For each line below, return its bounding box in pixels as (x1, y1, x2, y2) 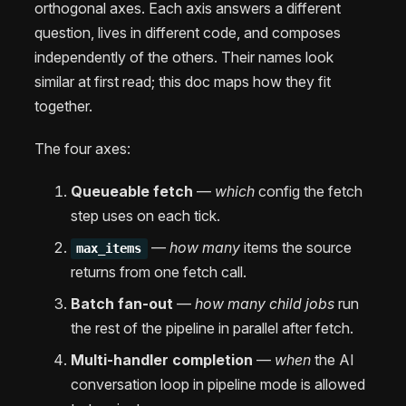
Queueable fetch (71, 182, 193, 201)
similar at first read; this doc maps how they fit (34, 72, 331, 91)
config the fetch (255, 182, 362, 201)
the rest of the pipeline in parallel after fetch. (71, 319, 353, 338)
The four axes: (34, 140, 130, 159)
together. (34, 96, 92, 115)
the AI (311, 351, 354, 370)
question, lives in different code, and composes (34, 23, 341, 42)
